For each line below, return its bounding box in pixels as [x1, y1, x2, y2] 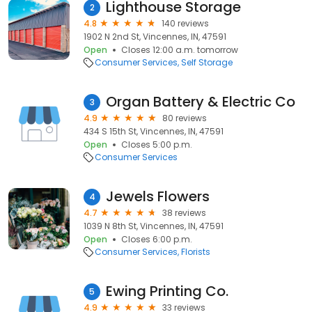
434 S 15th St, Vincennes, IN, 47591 [84, 125, 224, 137]
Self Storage [181, 56, 233, 68]
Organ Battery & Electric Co [106, 92, 295, 111]
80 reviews [162, 112, 207, 124]
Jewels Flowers [106, 187, 210, 206]
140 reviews [162, 17, 209, 29]
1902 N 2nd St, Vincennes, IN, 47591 [84, 31, 226, 42]
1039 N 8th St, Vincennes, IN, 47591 [84, 220, 224, 232]
